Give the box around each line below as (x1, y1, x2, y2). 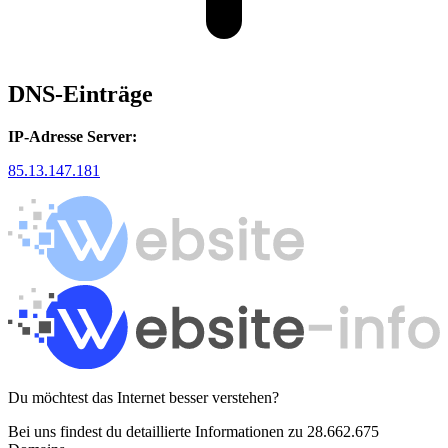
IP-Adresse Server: (8, 128, 137, 146)
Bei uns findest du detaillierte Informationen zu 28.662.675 (8, 423, 379, 441)
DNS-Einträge (8, 81, 153, 108)
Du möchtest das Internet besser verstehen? (8, 389, 279, 407)
